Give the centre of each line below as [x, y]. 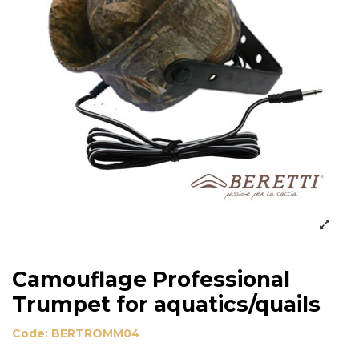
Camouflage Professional [151, 280]
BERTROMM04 [96, 333]
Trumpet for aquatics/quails [166, 305]
